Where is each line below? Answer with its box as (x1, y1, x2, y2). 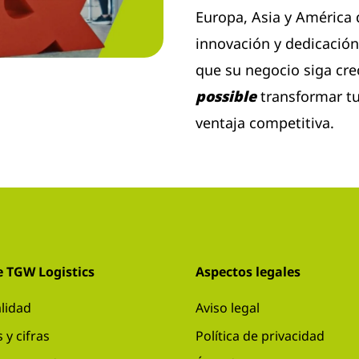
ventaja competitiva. (196, 113, 334, 132)
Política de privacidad (196, 327, 325, 345)
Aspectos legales (196, 263, 301, 280)
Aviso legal (196, 299, 260, 317)
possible (196, 87, 256, 106)
